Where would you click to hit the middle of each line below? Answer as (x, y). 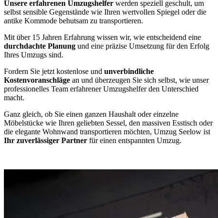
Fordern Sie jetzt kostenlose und (54, 71)
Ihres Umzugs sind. (34, 54)
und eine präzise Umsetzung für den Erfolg (143, 46)
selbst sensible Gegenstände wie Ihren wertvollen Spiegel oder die (105, 12)
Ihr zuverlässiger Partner (45, 140)
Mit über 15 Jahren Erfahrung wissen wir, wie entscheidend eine (102, 37)
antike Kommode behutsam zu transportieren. (73, 20)
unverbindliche (129, 71)
